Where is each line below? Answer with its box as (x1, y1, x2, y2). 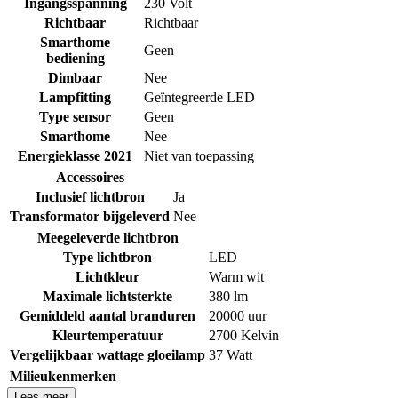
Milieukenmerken (10, 368, 116, 384)
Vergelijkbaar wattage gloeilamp (10, 346, 205, 362)
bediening (45, 50, 105, 66)
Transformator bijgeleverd (10, 208, 170, 224)
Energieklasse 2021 (18, 147, 132, 163)
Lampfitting (39, 89, 111, 105)
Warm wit (209, 268, 264, 284)
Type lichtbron (63, 249, 152, 265)
